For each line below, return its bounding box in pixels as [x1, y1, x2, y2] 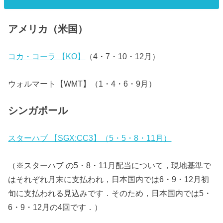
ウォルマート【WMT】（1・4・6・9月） [8, 79, 157, 88]
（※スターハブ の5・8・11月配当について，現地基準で [8, 160, 212, 170]
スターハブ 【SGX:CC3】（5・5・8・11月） [8, 133, 172, 143]
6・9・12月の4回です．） [8, 202, 103, 212]
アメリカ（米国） [8, 23, 88, 34]
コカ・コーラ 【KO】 [8, 52, 86, 61]
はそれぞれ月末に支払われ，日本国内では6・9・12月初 [8, 174, 210, 184]
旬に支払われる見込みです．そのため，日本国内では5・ [8, 188, 212, 198]
